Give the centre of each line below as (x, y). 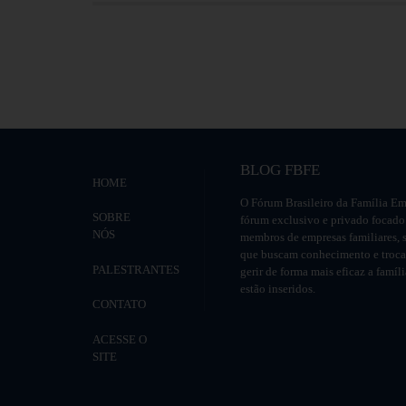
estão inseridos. (277, 288)
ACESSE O (120, 339)
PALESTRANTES (136, 269)
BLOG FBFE (280, 169)
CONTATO (119, 304)
